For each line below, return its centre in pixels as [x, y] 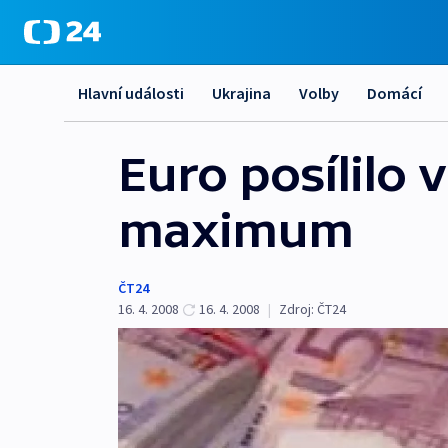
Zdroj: [296, 309]
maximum [235, 230]
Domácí [394, 93]
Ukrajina [241, 93]
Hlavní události [131, 93]
